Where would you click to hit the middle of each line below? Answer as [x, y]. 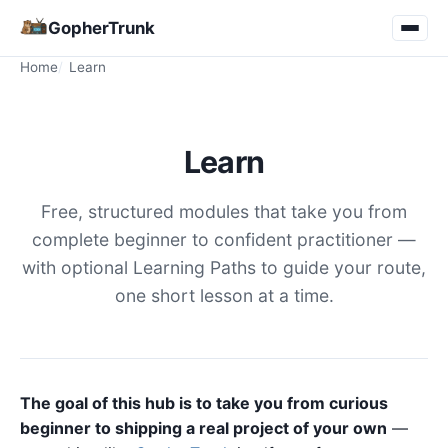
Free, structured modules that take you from [224, 211]
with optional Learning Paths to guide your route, [224, 267]
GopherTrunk [101, 28]
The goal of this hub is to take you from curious [204, 403]
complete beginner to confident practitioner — [224, 239]
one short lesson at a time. [224, 295]
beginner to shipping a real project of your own [203, 428]
